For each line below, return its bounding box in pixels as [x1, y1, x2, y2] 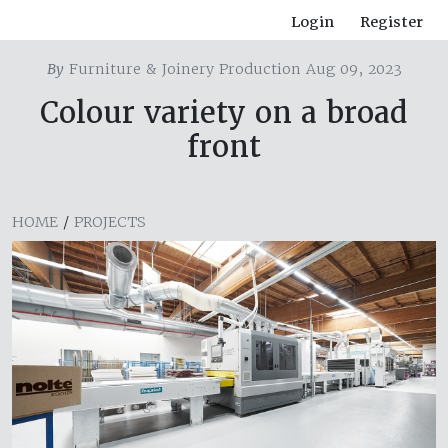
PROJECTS [74, 213, 146, 232]
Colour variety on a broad [40, 94, 408, 132]
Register [360, 13, 423, 32]
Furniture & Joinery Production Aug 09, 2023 [63, 60, 402, 79]
